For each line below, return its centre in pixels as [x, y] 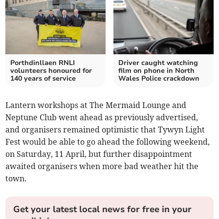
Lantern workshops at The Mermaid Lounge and [96, 105]
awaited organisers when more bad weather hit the [102, 166]
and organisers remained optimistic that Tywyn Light [105, 130]
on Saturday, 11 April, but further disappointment [99, 154]
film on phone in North [156, 71]
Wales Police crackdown [159, 79]
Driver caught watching [158, 63]
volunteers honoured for [51, 71]
